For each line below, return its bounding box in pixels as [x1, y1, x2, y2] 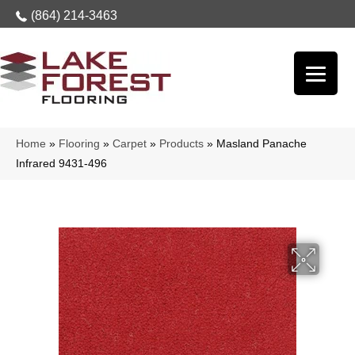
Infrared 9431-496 [16, 158, 107, 170]
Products [159, 138, 204, 150]
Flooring [59, 138, 100, 150]
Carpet [113, 138, 147, 150]
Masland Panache [216, 138, 307, 150]
